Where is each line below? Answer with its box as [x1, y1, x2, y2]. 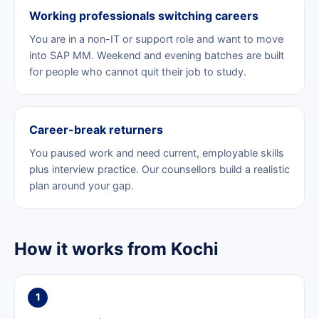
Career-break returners [29, 122, 163, 137]
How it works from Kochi [14, 238, 219, 259]
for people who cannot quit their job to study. [29, 65, 246, 78]
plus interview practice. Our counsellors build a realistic [29, 162, 290, 175]
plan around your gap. [29, 179, 134, 192]
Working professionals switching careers [29, 8, 258, 23]
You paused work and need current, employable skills [29, 146, 284, 159]
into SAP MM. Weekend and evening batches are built [29, 48, 284, 61]
